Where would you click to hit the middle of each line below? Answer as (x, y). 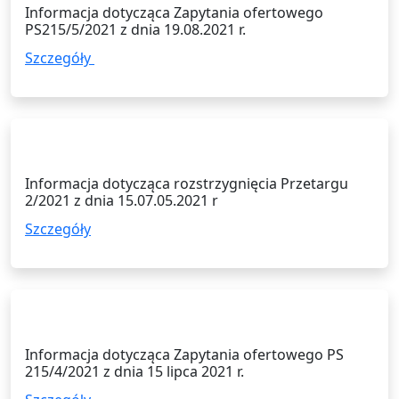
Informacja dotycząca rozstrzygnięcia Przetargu (187, 183)
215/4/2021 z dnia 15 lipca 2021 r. (134, 371)
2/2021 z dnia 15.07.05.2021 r (122, 200)
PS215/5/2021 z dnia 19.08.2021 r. (135, 29)
